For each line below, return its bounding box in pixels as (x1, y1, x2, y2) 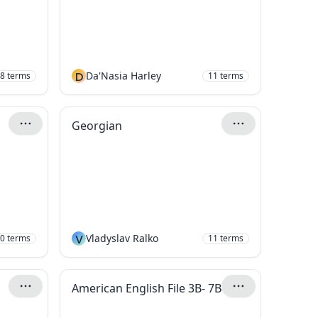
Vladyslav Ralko (86, 231, 158, 245)
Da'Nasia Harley (86, 69, 161, 82)
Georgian (72, 118, 122, 133)
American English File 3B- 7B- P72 (208, 280, 248, 296)
